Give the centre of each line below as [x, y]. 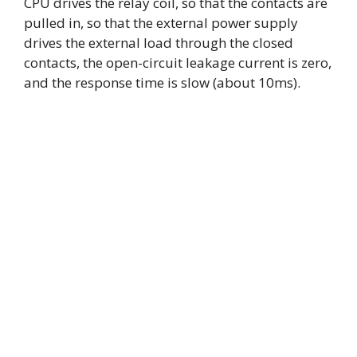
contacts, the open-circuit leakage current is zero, [178, 62]
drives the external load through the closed [159, 42]
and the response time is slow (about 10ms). [162, 82]
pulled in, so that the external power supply [161, 22]
